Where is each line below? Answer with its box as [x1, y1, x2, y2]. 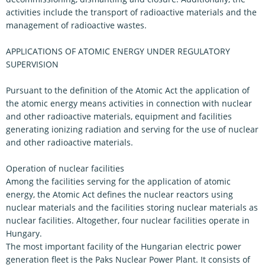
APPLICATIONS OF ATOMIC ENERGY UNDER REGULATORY [6, 46, 230, 57]
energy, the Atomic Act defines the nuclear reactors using [6, 189, 233, 200]
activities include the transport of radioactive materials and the [6, 7, 257, 18]
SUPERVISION [6, 59, 59, 70]
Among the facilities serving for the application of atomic [6, 176, 231, 187]
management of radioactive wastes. [6, 20, 147, 31]
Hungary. [6, 228, 42, 239]
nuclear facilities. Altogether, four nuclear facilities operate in [6, 215, 250, 226]
